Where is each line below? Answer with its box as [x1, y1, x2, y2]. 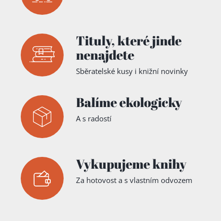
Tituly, [76, 32, 115, 50]
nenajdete [76, 46, 134, 64]
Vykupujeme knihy [76, 155, 186, 173]
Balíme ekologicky [76, 93, 182, 111]
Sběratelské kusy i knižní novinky [76, 66, 188, 76]
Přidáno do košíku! [24, 47, 170, 71]
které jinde [117, 32, 182, 50]
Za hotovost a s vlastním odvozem [76, 175, 192, 185]
